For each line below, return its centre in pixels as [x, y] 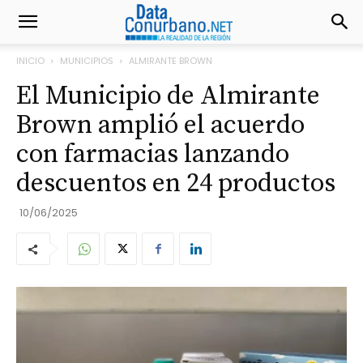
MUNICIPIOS [87, 61]
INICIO [30, 61]
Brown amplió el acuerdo [160, 126]
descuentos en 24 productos [176, 184]
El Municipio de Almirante [168, 96]
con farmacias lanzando [153, 155]
